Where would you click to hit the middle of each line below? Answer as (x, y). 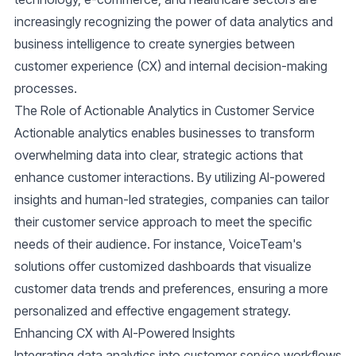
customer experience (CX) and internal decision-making (171, 66)
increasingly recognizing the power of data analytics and (174, 22)
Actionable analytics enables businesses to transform (164, 133)
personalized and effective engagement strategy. (153, 311)
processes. (46, 89)
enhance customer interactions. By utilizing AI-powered (170, 178)
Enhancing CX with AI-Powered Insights (125, 333)
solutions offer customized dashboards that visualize (163, 267)
